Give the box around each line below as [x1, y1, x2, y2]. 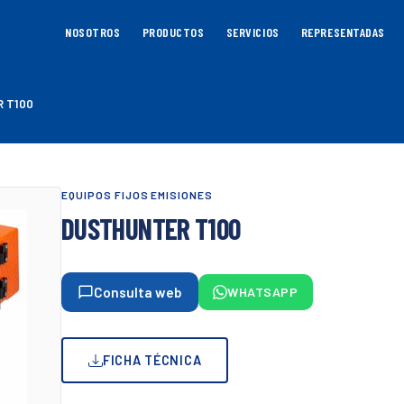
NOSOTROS [65, 24, 121, 40]
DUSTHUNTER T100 [61, 211, 241, 245]
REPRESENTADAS [300, 24, 386, 40]
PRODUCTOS [142, 24, 205, 40]
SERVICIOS [225, 24, 280, 40]
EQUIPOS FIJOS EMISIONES [61, 188, 214, 201]
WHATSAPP [227, 284, 298, 299]
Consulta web [94, 284, 182, 300]
